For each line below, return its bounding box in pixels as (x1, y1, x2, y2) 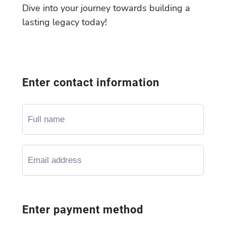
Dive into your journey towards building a (22, 2, 190, 14)
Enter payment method (22, 203, 143, 216)
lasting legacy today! (22, 16, 107, 28)
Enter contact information (22, 76, 159, 89)
